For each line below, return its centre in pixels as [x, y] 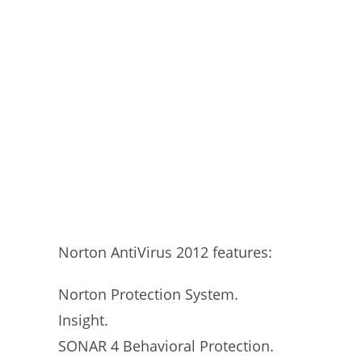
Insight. [83, 320]
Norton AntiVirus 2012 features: [165, 252]
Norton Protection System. [148, 294]
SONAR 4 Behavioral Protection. [166, 346]
